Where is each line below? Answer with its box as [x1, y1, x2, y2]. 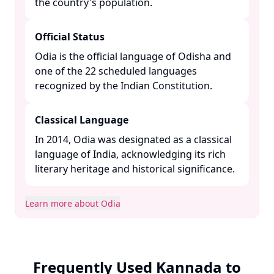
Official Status [35, 30, 105, 43]
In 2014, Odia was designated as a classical [35, 133, 232, 146]
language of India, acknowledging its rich [35, 147, 226, 161]
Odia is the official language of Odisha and [35, 50, 231, 63]
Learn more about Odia [25, 198, 120, 209]
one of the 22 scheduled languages [35, 64, 197, 78]
